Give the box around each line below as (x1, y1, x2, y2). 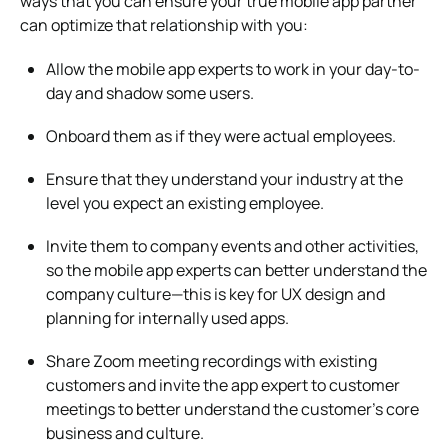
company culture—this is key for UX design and (46, 282, 385, 305)
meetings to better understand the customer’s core (46, 397, 419, 420)
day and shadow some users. (46, 81, 254, 104)
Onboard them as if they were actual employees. (46, 124, 396, 147)
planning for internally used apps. (46, 306, 289, 329)
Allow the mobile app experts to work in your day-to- (46, 57, 420, 80)
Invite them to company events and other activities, (46, 234, 419, 257)
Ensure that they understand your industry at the (46, 167, 403, 190)
